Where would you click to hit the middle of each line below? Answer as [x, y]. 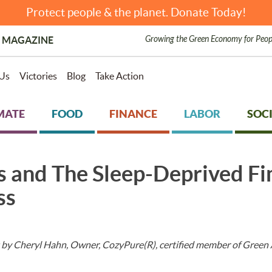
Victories [38, 76]
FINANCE [133, 114]
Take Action [119, 76]
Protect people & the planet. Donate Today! [136, 12]
